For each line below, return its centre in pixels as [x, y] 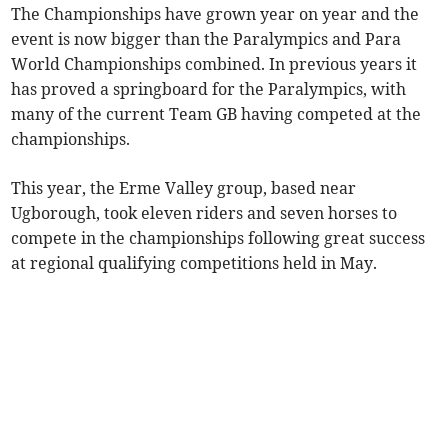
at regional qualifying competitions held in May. [194, 263]
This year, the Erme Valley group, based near [184, 188]
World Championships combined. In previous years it [214, 64]
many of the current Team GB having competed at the [216, 114]
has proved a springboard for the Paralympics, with [209, 89]
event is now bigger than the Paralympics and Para [206, 39]
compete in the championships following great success [218, 238]
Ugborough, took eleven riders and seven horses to [204, 213]
